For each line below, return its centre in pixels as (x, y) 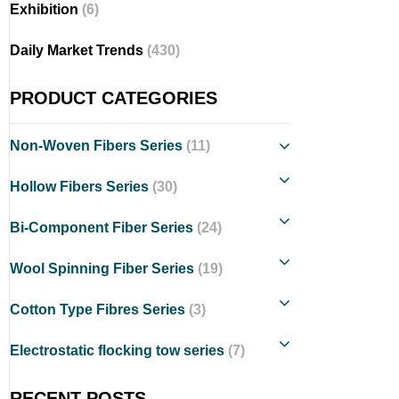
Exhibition (46, 9)
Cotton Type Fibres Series (99, 309)
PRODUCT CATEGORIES (114, 98)
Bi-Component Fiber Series (103, 228)
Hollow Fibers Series (81, 187)
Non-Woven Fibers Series (98, 146)
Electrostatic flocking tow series (119, 350)
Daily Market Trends (78, 50)
